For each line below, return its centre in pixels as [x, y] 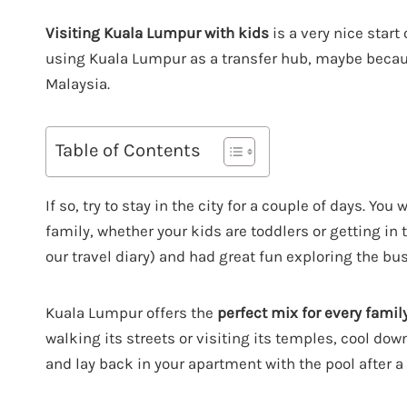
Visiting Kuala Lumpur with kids [157, 32]
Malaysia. [78, 83]
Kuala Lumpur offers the [131, 312]
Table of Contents [128, 150]
